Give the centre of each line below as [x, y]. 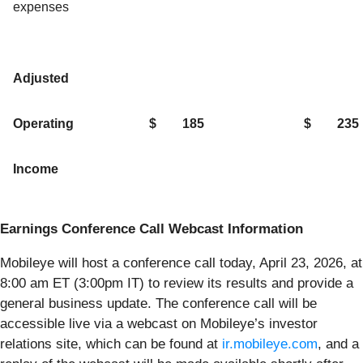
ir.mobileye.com [270, 344]
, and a [338, 344]
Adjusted [41, 78]
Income [36, 169]
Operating [43, 123]
